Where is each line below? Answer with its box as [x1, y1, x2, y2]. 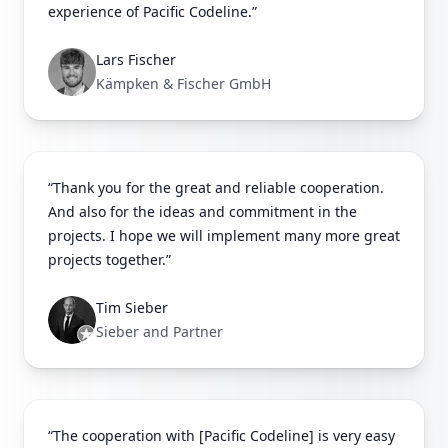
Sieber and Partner [96, 322, 223, 342]
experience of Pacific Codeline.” [48, 2, 257, 22]
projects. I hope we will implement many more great [48, 226, 400, 246]
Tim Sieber [96, 298, 168, 318]
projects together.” [48, 250, 171, 270]
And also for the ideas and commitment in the [48, 202, 357, 222]
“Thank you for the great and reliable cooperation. [48, 178, 384, 198]
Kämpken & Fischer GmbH [96, 74, 271, 94]
